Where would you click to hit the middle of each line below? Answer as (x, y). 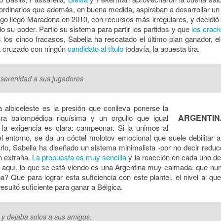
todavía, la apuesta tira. (163, 49)
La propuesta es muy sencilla (79, 157)
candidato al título (96, 49)
